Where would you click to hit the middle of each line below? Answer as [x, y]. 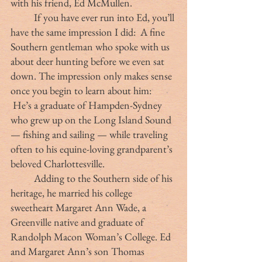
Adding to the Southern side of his [22, 178]
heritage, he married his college [73, 192]
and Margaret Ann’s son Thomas [79, 251]
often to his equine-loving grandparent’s [93, 149]
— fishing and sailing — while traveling [90, 134]
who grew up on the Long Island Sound [92, 119]
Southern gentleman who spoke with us [91, 46]
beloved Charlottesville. [59, 163]
